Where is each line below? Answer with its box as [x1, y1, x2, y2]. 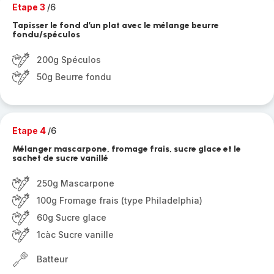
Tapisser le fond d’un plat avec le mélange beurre [12, 20, 219, 31]
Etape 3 [12, 2, 47, 12]
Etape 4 [12, 125, 48, 136]
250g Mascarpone [37, 178, 114, 188]
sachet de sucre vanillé [12, 153, 108, 163]
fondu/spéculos [12, 29, 80, 40]
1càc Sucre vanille [37, 229, 114, 240]
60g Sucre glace [37, 212, 106, 223]
